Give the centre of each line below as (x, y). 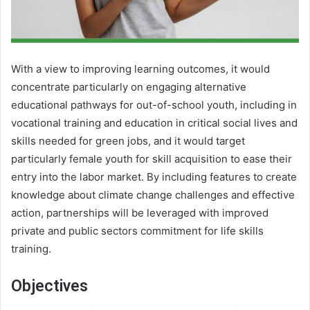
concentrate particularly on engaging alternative (129, 86)
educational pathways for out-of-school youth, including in (154, 104)
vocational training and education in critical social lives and (154, 122)
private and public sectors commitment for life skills (137, 230)
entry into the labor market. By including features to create (154, 176)
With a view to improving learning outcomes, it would (140, 69)
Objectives (49, 286)
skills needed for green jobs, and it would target (128, 140)
